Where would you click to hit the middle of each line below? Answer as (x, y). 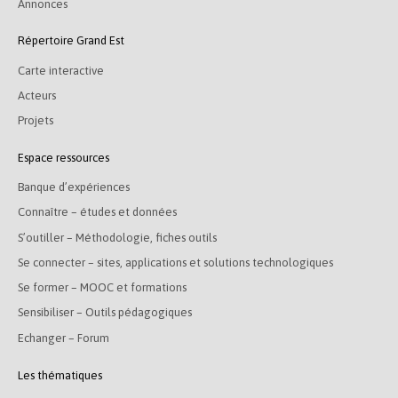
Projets (36, 121)
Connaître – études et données (97, 212)
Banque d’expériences (74, 187)
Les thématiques (60, 375)
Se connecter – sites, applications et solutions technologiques (175, 262)
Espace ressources (64, 157)
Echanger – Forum (64, 338)
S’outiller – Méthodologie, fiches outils (117, 237)
